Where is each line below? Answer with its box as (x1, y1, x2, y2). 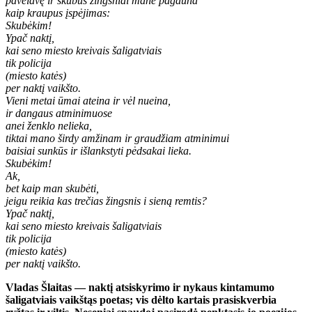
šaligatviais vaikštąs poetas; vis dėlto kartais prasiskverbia (6, 293, 276, 306)
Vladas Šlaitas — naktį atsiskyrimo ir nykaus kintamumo (6, 281, 274, 293)
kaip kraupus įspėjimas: (6, 6, 110, 19)
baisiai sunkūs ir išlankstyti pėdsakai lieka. (6, 144, 192, 157)
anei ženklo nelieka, (6, 119, 92, 132)
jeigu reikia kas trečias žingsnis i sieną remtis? (6, 194, 207, 207)
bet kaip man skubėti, (6, 182, 99, 194)
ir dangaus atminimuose (6, 107, 112, 119)
